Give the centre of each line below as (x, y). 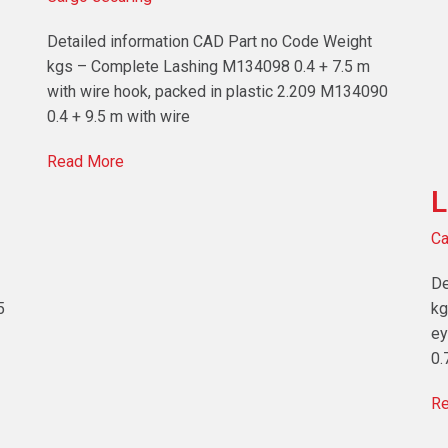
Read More (86, 161)
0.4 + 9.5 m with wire (119, 116)
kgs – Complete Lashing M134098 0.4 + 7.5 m (209, 66)
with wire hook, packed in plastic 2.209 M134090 (218, 91)
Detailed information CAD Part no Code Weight (210, 41)
